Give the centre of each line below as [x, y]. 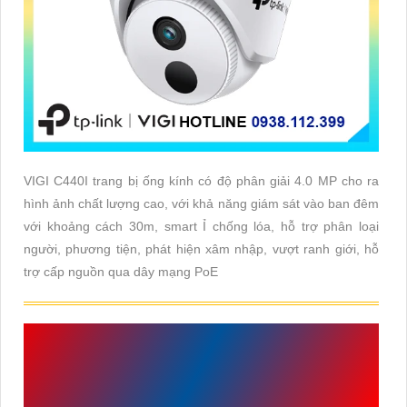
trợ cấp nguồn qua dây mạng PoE [121, 271]
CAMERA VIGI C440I [163, 388]
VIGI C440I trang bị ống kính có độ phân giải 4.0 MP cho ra [201, 180]
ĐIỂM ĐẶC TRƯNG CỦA [189, 345]
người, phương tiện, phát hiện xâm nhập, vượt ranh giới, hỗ [201, 248]
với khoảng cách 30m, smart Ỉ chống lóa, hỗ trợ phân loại [201, 226]
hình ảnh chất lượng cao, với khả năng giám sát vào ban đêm [201, 203]
